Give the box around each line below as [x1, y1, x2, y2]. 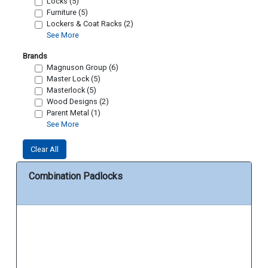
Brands [23, 51, 47, 61]
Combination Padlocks [29, 170, 123, 182]
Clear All [31, 145, 59, 154]
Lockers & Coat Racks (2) [47, 19, 133, 29]
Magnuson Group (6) [47, 63, 118, 72]
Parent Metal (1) [47, 108, 100, 118]
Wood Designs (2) [47, 97, 109, 106]
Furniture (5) [47, 8, 88, 17]
